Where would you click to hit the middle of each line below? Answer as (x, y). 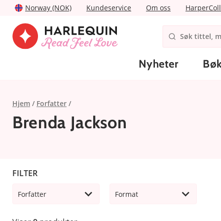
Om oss (158, 8)
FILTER (25, 173)
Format (127, 194)
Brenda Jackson (70, 122)
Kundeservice (109, 8)
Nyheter (159, 64)
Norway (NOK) (48, 8)
